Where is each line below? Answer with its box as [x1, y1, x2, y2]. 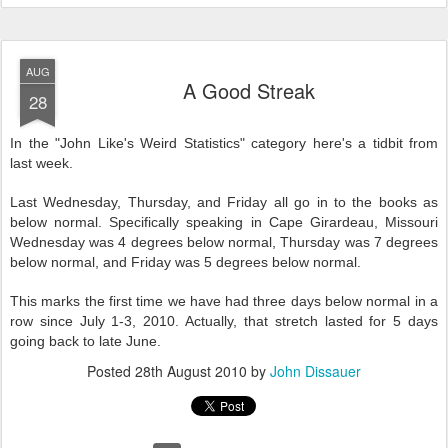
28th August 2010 [135, 361, 247, 381]
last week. [10, 155, 73, 171]
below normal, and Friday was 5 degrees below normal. [10, 254, 361, 270]
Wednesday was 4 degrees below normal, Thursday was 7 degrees [10, 234, 438, 250]
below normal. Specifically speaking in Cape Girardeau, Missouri [10, 214, 438, 230]
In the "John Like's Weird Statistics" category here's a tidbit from [10, 135, 438, 151]
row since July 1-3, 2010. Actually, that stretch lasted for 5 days [10, 313, 438, 329]
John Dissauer [270, 361, 361, 381]
